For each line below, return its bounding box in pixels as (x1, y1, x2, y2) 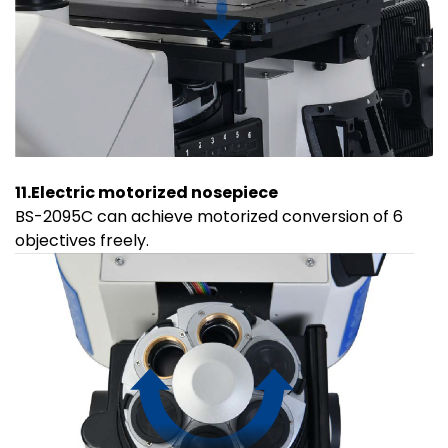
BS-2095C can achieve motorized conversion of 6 (15, 205, 403, 229)
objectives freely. (15, 229, 149, 253)
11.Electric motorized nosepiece (15, 181, 278, 205)
